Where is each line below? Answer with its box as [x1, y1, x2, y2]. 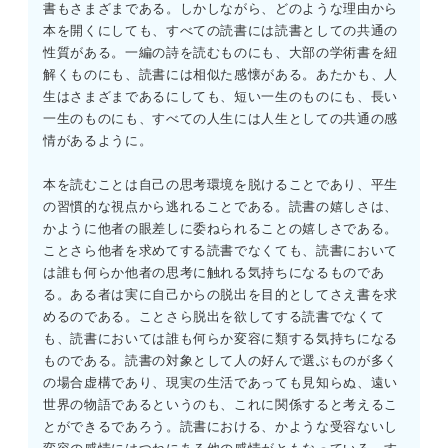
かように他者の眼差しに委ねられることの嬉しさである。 [43, 221, 398, 237]
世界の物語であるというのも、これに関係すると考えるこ [43, 397, 398, 413]
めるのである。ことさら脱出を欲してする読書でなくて [43, 309, 385, 325]
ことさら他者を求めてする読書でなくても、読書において [43, 243, 398, 259]
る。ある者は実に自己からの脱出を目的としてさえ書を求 [43, 287, 398, 303]
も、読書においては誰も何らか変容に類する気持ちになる [43, 331, 398, 347]
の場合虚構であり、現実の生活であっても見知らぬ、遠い [43, 375, 398, 391]
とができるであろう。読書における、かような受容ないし [43, 419, 398, 435]
